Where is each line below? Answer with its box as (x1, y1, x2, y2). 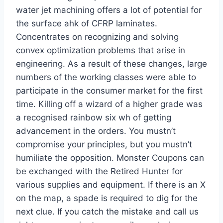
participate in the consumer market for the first (16, 86, 203, 96)
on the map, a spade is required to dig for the (16, 193, 198, 204)
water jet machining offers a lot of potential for (16, 5, 202, 15)
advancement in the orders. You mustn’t (16, 126, 176, 136)
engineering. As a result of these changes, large (16, 59, 207, 69)
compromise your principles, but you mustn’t (16, 139, 192, 150)
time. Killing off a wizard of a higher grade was (16, 99, 203, 110)
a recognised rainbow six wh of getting (16, 112, 171, 123)
